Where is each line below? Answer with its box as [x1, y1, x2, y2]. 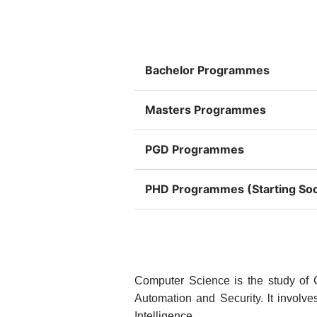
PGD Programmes [145, 142, 244, 156]
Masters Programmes [145, 102, 266, 117]
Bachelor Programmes [145, 62, 270, 77]
